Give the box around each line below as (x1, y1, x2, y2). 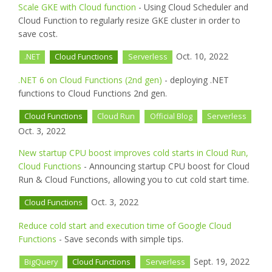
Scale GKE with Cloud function (18, 1, 136, 13)
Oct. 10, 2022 (173, 50, 228, 63)
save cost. (18, 28, 58, 40)
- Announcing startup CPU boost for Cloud (81, 160, 250, 172)
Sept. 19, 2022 (191, 255, 250, 267)
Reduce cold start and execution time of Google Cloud (18, 219, 231, 231)
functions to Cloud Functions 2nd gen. (18, 87, 167, 100)
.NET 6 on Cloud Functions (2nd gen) (18, 74, 162, 86)
